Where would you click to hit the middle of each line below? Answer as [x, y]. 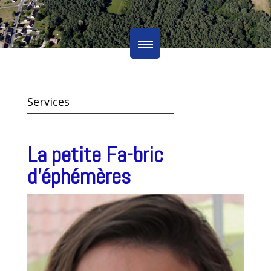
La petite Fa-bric [95, 155]
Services [48, 102]
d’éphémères [79, 177]
